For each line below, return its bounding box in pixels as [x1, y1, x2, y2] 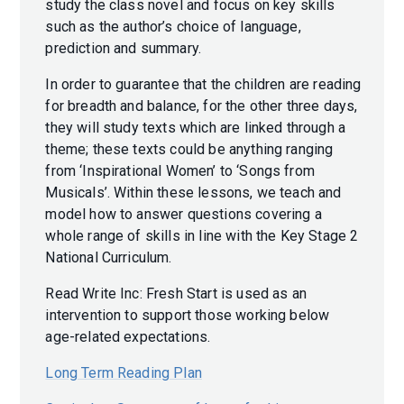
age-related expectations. [45, 328, 215, 346]
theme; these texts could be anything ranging [45, 141, 334, 159]
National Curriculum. [45, 249, 176, 267]
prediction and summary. [45, 40, 206, 58]
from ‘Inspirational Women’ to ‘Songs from [45, 162, 315, 180]
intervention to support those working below [45, 307, 330, 325]
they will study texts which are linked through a [45, 119, 346, 137]
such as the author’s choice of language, [45, 18, 301, 36]
